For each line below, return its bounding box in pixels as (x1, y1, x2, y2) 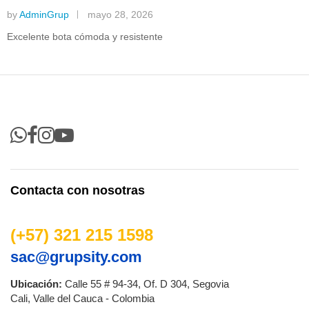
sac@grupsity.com (10, 248, 142, 266)
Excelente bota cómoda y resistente (7, 30, 163, 42)
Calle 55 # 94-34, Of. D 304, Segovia (62, 277, 229, 290)
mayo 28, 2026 (88, 8, 153, 20)
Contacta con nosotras (10, 183, 145, 197)
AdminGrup (19, 8, 69, 20)
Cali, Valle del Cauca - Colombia (10, 292, 154, 304)
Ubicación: (10, 277, 62, 290)
